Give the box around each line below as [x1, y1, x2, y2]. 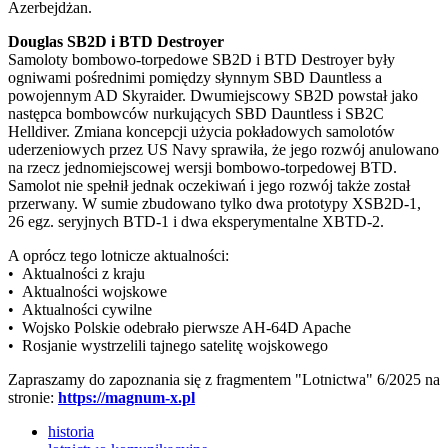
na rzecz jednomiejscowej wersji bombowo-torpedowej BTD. [8, 159, 397, 177]
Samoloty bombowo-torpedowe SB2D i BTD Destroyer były [8, 51, 395, 69]
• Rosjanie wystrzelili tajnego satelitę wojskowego [8, 337, 328, 355]
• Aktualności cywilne [8, 301, 152, 319]
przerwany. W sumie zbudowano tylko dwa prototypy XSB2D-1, [8, 195, 421, 213]
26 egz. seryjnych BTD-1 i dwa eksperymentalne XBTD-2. [8, 213, 384, 231]
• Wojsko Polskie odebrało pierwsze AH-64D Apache [8, 319, 351, 337]
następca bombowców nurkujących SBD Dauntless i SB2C [8, 105, 384, 123]
